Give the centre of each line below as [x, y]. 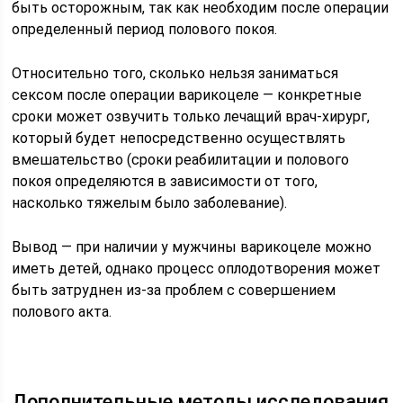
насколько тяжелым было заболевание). [150, 203]
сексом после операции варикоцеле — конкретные [187, 95]
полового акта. [62, 312]
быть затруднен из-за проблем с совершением [174, 290]
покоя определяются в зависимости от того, [165, 181]
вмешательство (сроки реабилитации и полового [181, 160]
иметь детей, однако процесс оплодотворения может [197, 269]
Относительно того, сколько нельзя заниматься [175, 73]
